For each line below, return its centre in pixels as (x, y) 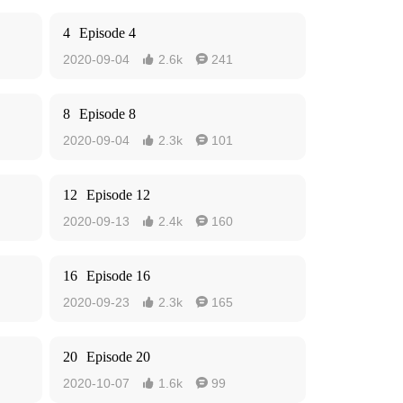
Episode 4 (107, 33)
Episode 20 (118, 357)
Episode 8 (107, 114)
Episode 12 (118, 195)
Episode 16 (118, 276)
